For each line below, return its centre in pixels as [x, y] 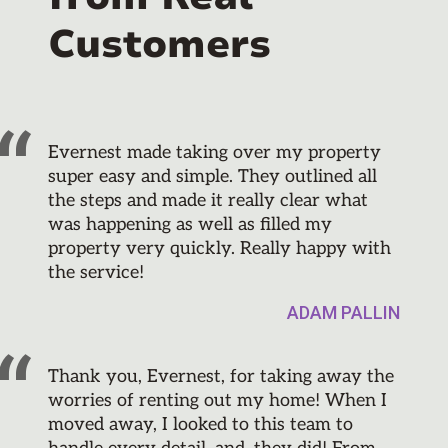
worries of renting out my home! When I [217, 401]
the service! [96, 273]
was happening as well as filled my [190, 225]
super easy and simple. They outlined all [212, 177]
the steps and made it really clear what [208, 201]
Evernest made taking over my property [214, 153]
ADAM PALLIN [343, 313]
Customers [159, 45]
